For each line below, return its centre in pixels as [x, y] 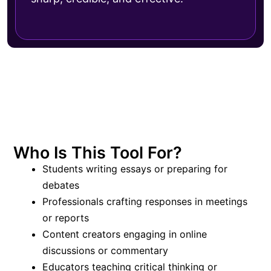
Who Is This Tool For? [98, 152]
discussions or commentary [105, 250]
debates [61, 185]
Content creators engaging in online [125, 234]
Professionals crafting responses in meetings [145, 201]
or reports [66, 217]
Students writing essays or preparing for [135, 168]
